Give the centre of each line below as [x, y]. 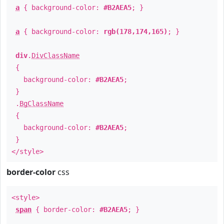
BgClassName [41, 103]
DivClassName [55, 55]
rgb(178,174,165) [135, 31]
